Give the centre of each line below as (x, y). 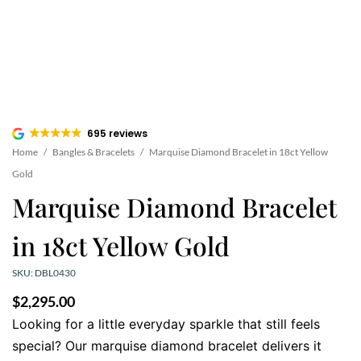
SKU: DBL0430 (44, 273)
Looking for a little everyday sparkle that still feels (166, 324)
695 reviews (117, 134)
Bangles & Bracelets (93, 152)
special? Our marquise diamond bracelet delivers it (167, 346)
